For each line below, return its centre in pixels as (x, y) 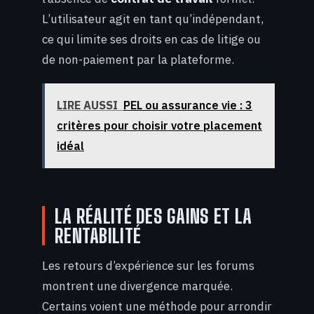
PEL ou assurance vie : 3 (188, 105)
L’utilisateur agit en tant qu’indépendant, (153, 19)
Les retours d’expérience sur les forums (148, 266)
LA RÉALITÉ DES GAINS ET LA (153, 216)
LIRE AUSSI (87, 105)
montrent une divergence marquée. (137, 286)
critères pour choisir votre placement (159, 126)
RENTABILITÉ (98, 235)
